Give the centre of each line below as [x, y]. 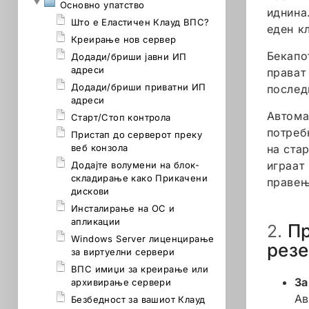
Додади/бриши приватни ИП [139, 87]
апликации [96, 221]
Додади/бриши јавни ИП [129, 57]
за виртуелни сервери [123, 252]
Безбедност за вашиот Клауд [138, 299]
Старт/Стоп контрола [121, 117]
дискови [90, 191]
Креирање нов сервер [124, 39]
